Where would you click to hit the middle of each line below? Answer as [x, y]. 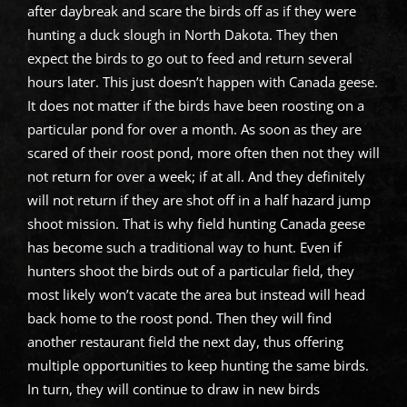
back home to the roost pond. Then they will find [179, 318]
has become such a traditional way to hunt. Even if [184, 247]
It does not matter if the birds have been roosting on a [195, 105]
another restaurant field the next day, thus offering [185, 341]
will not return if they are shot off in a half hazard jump [199, 199]
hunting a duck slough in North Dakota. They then [182, 34]
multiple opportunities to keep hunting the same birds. [198, 365]
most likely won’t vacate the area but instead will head [196, 294]
